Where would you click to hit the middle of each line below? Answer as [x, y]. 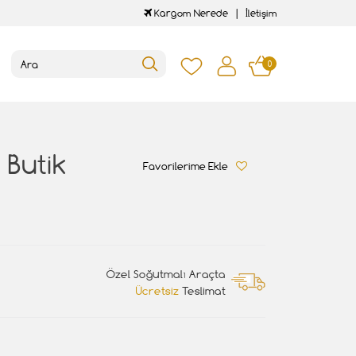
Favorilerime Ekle [186, 166]
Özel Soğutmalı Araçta [166, 274]
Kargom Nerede [190, 13]
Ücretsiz [157, 290]
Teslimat [202, 290]
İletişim [261, 13]
